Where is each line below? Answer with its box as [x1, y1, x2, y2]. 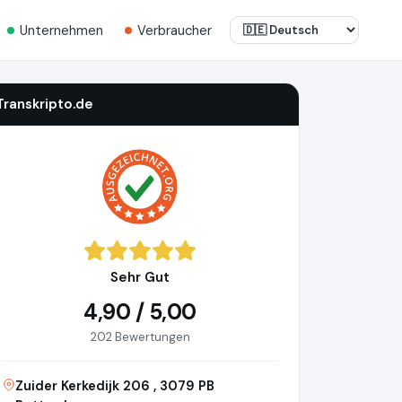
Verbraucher [137, 21, 212, 39]
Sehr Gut [110, 268, 170, 287]
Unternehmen [20, 21, 103, 39]
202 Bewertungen [90, 329, 190, 345]
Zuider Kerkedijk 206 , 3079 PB [15, 377, 214, 396]
